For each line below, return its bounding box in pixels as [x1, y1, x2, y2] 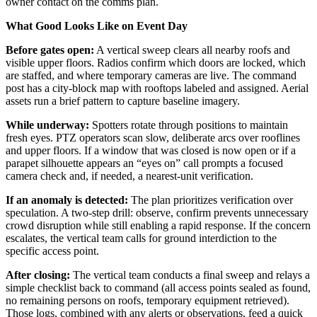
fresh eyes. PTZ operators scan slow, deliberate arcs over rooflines [6, 131, 300, 144]
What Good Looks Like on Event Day [6, 19, 188, 32]
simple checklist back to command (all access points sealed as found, [6, 281, 311, 294]
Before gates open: [6, 43, 94, 56]
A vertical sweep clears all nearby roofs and [94, 43, 290, 56]
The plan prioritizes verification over [128, 193, 293, 206]
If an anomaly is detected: [6, 193, 128, 206]
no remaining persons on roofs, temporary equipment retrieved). [6, 294, 289, 306]
